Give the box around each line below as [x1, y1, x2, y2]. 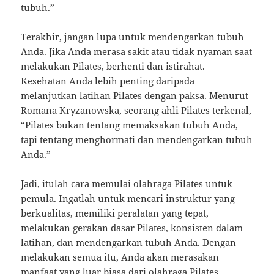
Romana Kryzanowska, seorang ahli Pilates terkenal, [21, 104, 252, 117]
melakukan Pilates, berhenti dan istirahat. [21, 60, 206, 73]
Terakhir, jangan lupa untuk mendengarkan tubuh [21, 31, 245, 43]
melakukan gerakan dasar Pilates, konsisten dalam [21, 221, 243, 234]
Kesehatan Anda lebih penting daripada [21, 75, 195, 87]
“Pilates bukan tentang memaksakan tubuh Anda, [21, 119, 239, 131]
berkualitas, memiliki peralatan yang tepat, [21, 207, 209, 220]
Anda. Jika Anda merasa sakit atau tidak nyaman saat [21, 45, 253, 58]
